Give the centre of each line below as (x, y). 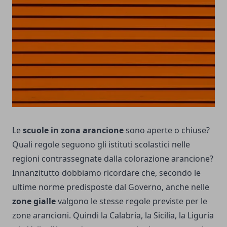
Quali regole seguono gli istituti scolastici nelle (101, 145)
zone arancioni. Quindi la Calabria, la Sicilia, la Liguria (113, 216)
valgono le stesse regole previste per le (131, 201)
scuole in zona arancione (73, 130)
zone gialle (34, 201)
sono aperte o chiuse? (167, 130)
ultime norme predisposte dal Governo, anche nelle (111, 187)
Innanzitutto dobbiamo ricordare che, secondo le (106, 173)
